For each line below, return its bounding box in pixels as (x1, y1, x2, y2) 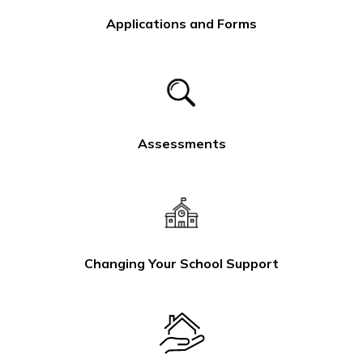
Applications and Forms (106, 15, 257, 32)
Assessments (137, 135, 226, 152)
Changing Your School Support (84, 255, 279, 272)
